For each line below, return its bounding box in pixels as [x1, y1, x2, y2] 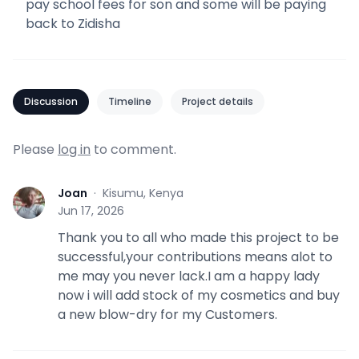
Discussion [24, 94, 78, 108]
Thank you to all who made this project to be [58, 228, 339, 247]
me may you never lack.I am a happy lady [58, 266, 320, 285]
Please [13, 139, 58, 159]
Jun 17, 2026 [58, 202, 124, 219]
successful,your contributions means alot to [58, 247, 333, 266]
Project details [182, 94, 253, 108]
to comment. [91, 139, 176, 159]
